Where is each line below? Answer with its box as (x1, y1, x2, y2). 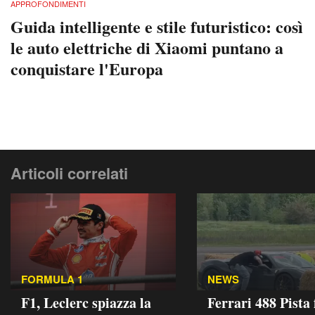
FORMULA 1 (21, 271, 83, 287)
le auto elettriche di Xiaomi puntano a (11, 34, 283, 60)
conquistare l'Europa (11, 56, 163, 81)
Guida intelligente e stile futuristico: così (11, 13, 303, 39)
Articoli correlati (11, 161, 128, 184)
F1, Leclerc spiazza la (21, 292, 151, 313)
